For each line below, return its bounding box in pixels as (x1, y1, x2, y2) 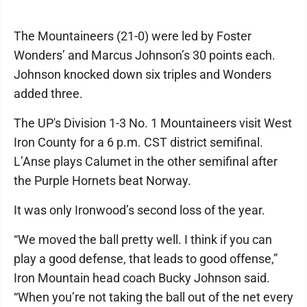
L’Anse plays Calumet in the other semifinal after (14, 154, 278, 169)
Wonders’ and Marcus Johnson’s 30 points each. (14, 48, 275, 63)
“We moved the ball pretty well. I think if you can (14, 232, 272, 247)
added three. (14, 86, 83, 101)
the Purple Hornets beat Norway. (14, 173, 191, 188)
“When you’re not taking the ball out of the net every (14, 290, 293, 305)
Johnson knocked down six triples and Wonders (14, 67, 271, 82)
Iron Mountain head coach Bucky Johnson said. (14, 271, 270, 286)
